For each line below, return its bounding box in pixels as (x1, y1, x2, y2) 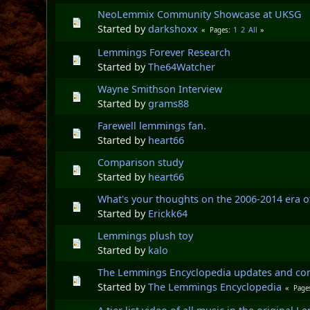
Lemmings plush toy (98, 228, 194, 242)
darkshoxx (148, 21, 199, 35)
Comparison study (98, 155, 184, 169)
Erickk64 (148, 206, 188, 220)
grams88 (148, 96, 190, 110)
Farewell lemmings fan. (98, 118, 207, 132)
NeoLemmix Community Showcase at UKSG (98, 7, 302, 21)
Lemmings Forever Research (98, 45, 231, 59)
